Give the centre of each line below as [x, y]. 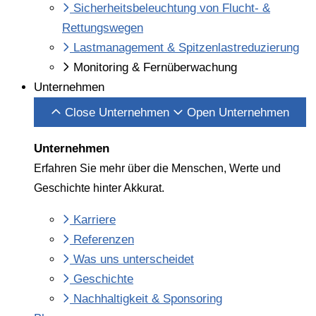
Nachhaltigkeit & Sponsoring [148, 299]
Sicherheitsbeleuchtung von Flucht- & [172, 8]
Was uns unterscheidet [134, 259]
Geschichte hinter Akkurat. [99, 188]
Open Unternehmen [238, 113]
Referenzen [104, 239]
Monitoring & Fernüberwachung [155, 67]
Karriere [95, 220]
